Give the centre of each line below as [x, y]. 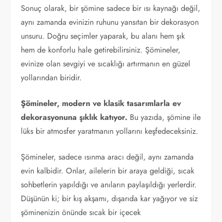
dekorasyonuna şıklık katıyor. [74, 117]
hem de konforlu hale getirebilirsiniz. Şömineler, [101, 50]
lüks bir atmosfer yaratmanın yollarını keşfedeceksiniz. [110, 131]
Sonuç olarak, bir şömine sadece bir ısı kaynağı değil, [111, 8]
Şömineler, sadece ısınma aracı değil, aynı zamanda [108, 157]
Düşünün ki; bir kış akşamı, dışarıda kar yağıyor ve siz [110, 198]
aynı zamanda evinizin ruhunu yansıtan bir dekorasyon [110, 22]
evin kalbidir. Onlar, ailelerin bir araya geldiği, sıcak [108, 171]
